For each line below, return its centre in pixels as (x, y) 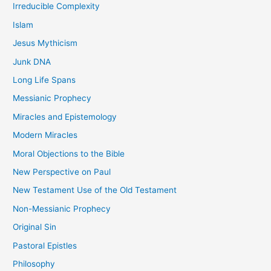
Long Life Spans (44, 80)
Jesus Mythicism (45, 43)
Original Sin (35, 227)
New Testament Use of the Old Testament (95, 190)
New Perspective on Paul (62, 172)
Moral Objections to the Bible (69, 153)
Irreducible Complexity (57, 6)
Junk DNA (32, 61)
